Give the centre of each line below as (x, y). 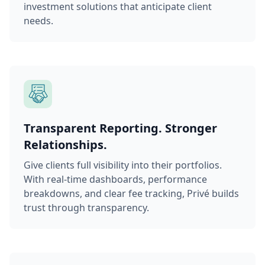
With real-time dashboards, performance (115, 179)
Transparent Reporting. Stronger (120, 128)
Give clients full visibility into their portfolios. (123, 165)
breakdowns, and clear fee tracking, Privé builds (131, 193)
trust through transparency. (86, 207)
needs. (38, 20)
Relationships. (65, 144)
